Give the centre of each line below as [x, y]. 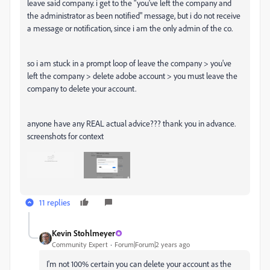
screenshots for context [65, 136]
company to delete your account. [83, 89]
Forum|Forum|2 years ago [152, 245]
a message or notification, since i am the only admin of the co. [131, 28]
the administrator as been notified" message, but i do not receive [134, 16]
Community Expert [80, 245]
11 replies [55, 202]
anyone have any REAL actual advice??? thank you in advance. [131, 124]
